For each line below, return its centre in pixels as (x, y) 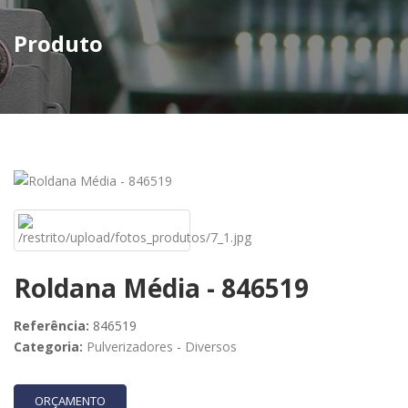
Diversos (211, 346)
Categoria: (48, 346)
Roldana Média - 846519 (161, 287)
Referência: (51, 325)
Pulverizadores (130, 346)
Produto (58, 43)
